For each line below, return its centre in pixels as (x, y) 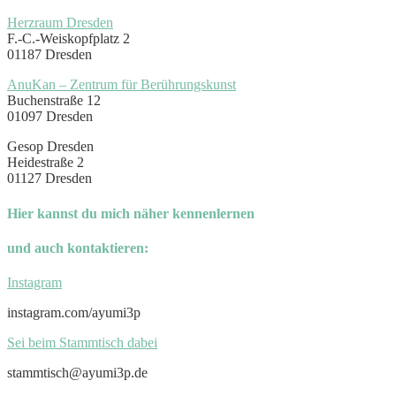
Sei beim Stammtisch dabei (82, 343)
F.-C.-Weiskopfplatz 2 (69, 39)
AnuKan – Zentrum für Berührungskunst (122, 85)
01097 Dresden (50, 117)
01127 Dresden (49, 179)
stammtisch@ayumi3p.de (77, 373)
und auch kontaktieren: (78, 247)
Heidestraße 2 (46, 163)
